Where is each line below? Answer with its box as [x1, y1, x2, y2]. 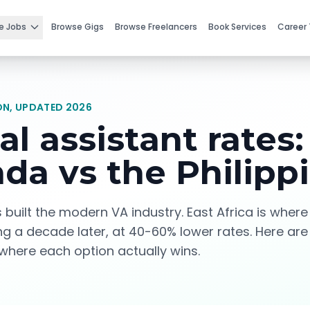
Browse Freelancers [115, 21, 197, 33]
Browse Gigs [51, 21, 104, 33]
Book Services [208, 21, 266, 33]
